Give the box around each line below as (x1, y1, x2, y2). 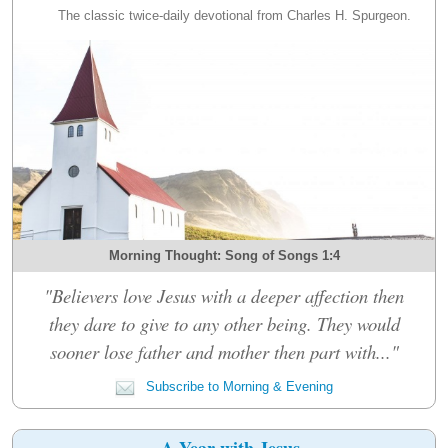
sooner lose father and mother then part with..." (49, 338, 399, 364)
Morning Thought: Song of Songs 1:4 (108, 247, 340, 263)
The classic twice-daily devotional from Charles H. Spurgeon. (57, 7, 411, 23)
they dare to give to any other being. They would (48, 310, 400, 336)
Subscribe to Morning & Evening (142, 378, 333, 394)
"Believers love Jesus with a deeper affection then (44, 282, 404, 308)
